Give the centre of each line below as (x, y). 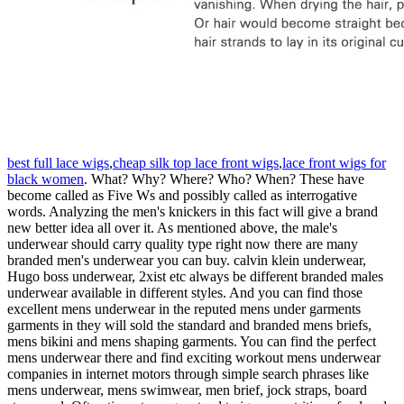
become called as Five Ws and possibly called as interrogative (182, 195)
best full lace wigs (58, 163)
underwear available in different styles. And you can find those (185, 293)
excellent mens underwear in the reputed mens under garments (184, 309)
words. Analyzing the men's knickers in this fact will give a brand (193, 211)
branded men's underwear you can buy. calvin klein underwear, (187, 260)
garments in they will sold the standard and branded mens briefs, (189, 325)
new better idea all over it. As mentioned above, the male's (172, 228)
